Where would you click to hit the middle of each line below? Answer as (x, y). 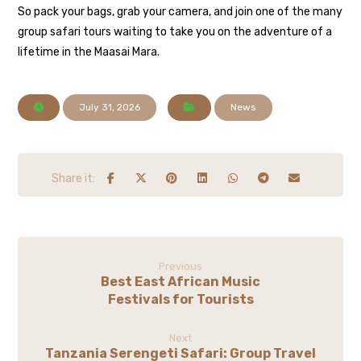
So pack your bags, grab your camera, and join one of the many (180, 11)
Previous (180, 266)
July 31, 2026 (110, 107)
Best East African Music (180, 281)
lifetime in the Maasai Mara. (89, 52)
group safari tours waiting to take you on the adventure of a (175, 31)
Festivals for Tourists (180, 299)
